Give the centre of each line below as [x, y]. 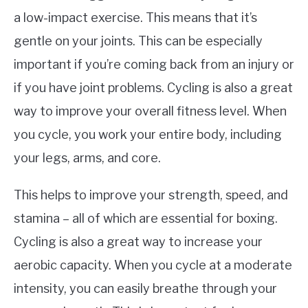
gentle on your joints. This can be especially [138, 41]
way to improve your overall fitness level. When [150, 111]
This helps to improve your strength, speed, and [151, 195]
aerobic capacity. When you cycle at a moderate [153, 265]
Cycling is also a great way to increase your [138, 242]
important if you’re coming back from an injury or [154, 64]
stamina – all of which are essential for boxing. [146, 218]
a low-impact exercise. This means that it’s [135, 18]
